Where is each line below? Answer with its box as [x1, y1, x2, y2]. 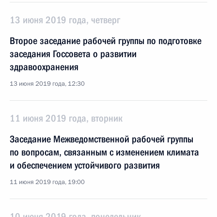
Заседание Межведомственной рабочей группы [10, 133, 193, 145]
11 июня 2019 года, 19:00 [10, 178, 85, 186]
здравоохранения [10, 61, 78, 73]
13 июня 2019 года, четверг [10, 14, 120, 26]
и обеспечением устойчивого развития [10, 159, 160, 171]
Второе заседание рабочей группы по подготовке [10, 35, 201, 46]
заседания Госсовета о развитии [10, 48, 137, 60]
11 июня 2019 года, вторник [10, 112, 123, 124]
